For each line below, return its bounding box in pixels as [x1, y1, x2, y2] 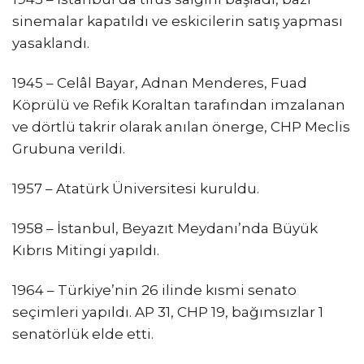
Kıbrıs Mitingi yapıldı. [12, 242, 159, 259]
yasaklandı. [12, 34, 89, 51]
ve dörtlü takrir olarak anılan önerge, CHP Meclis [12, 118, 350, 135]
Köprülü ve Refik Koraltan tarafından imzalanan [12, 96, 345, 113]
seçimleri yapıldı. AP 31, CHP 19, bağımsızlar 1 [12, 304, 323, 321]
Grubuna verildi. [12, 140, 125, 157]
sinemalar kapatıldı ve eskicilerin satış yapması [12, 12, 343, 29]
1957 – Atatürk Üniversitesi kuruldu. [12, 180, 259, 197]
